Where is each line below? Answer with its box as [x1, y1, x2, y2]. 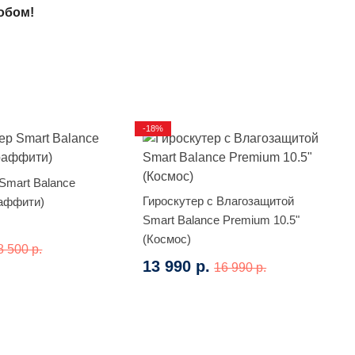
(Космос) [143, 231, 192, 246]
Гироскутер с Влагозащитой [143, 193, 295, 208]
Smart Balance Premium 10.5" [143, 212, 300, 227]
